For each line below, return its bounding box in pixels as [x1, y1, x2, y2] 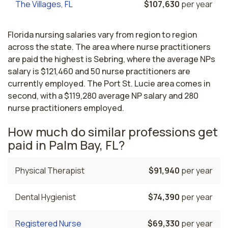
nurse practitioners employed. [8, 102, 124, 113]
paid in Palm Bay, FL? [8, 136, 125, 153]
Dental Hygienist [15, 191, 76, 203]
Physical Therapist [15, 164, 84, 176]
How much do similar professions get [8, 123, 218, 140]
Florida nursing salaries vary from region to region [8, 28, 197, 40]
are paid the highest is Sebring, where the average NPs [8, 53, 215, 65]
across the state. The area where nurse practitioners [8, 41, 211, 52]
